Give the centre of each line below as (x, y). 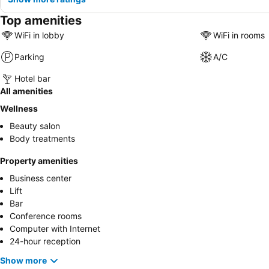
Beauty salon (35, 125)
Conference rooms (46, 216)
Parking (29, 57)
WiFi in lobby (39, 35)
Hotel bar (32, 79)
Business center (41, 178)
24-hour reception (45, 241)
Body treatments (42, 138)
